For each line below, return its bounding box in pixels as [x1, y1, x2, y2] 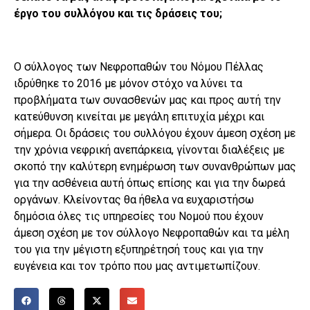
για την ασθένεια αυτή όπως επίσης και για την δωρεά [14, 176, 285, 190]
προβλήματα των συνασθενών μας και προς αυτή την [14, 93, 281, 107]
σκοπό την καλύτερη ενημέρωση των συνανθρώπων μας [14, 160, 296, 174]
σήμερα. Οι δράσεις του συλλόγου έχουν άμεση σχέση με [14, 127, 295, 140]
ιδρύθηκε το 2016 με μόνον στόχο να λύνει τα [14, 77, 242, 91]
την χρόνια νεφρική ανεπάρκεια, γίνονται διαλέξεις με [14, 143, 284, 157]
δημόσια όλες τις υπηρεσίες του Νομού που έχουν [14, 210, 264, 224]
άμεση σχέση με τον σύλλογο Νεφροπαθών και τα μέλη [14, 226, 289, 240]
